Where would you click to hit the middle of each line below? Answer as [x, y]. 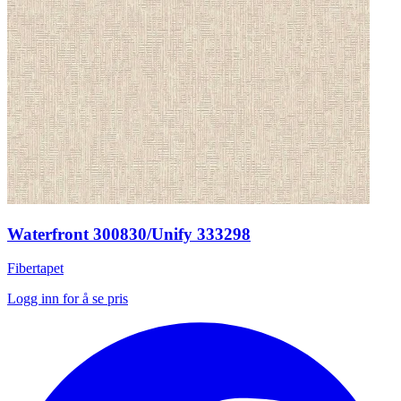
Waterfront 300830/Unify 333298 [129, 234]
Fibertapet [35, 269]
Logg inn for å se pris [68, 299]
